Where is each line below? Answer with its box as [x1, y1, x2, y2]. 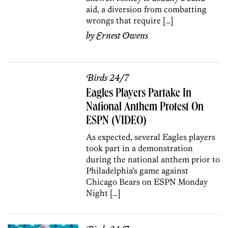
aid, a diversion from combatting [86, 4, 207, 14]
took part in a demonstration [86, 142, 193, 153]
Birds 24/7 [86, 72, 129, 84]
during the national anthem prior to [86, 154, 220, 164]
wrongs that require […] [86, 15, 174, 25]
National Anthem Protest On [86, 101, 204, 114]
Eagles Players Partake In [86, 88, 192, 100]
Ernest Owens [96, 30, 149, 42]
